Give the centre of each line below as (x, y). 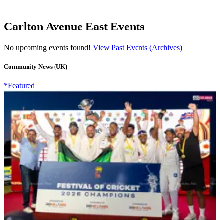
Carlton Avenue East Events (74, 26)
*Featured (19, 85)
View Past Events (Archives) (137, 47)
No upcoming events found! (48, 47)
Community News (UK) (36, 66)
